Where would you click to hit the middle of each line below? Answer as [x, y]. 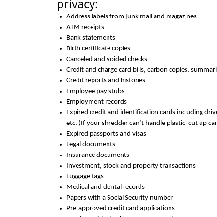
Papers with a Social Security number [120, 198]
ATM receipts [85, 27]
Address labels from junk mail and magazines [132, 17]
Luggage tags [85, 177]
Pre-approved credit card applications [121, 209]
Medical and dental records [106, 187]
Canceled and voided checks [107, 59]
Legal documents [91, 145]
